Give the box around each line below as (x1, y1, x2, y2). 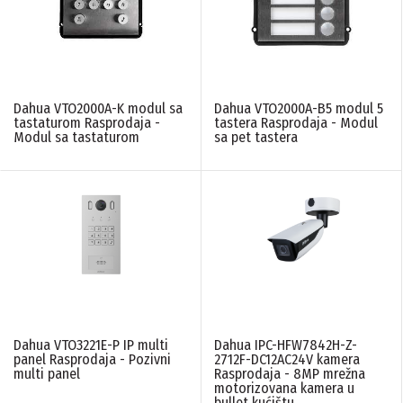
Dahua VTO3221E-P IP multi (13, 336, 168, 354)
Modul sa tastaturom (13, 129, 139, 147)
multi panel (13, 365, 80, 383)
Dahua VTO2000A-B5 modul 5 (214, 100, 383, 118)
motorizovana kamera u (214, 380, 354, 398)
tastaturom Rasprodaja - (13, 114, 160, 132)
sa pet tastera (214, 129, 298, 147)
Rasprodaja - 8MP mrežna (214, 365, 365, 383)
